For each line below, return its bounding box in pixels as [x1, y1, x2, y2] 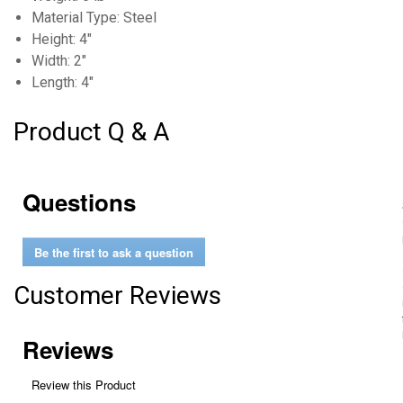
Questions [22, 185, 136, 219]
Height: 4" [31, 31, 92, 48]
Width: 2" [31, 52, 86, 69]
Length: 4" [31, 74, 94, 91]
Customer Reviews [13, 281, 221, 310]
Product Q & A [13, 117, 169, 147]
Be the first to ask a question [34, 243, 193, 261]
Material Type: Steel [31, 9, 157, 26]
